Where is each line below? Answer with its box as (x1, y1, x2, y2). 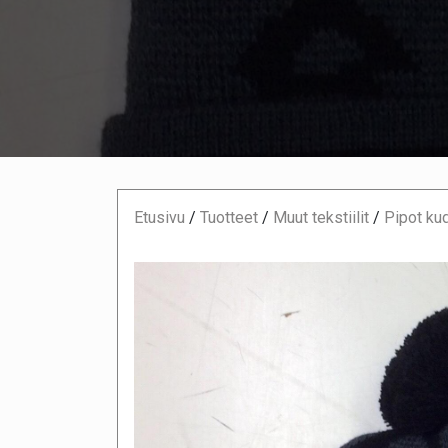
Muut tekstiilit (273, 207, 369, 227)
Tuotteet (200, 207, 258, 227)
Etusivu (134, 207, 185, 227)
